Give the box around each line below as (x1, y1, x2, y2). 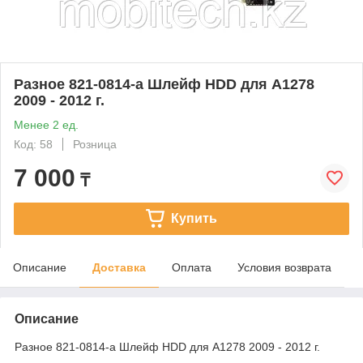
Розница (73, 137, 117, 151)
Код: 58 (14, 137, 53, 151)
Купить (170, 211, 217, 225)
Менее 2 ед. (14, 117, 79, 131)
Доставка (92, 260, 146, 274)
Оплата (172, 260, 211, 274)
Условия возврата (237, 260, 331, 274)
